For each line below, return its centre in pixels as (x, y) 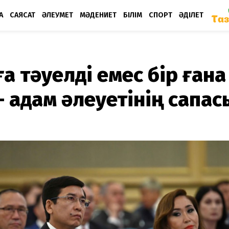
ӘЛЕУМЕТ (58, 15)
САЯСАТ (22, 15)
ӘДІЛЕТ (191, 15)
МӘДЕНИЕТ (98, 15)
